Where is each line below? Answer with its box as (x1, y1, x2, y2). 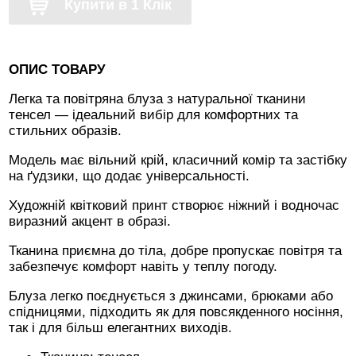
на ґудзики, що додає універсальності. (9, 168, 250, 184)
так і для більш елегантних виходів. (9, 320, 232, 335)
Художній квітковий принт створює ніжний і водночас (9, 198, 339, 213)
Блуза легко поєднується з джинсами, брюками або (9, 288, 333, 304)
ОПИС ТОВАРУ (9, 62, 106, 77)
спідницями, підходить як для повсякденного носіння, (9, 304, 343, 319)
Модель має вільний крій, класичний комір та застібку (9, 153, 347, 168)
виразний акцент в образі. (9, 214, 171, 229)
